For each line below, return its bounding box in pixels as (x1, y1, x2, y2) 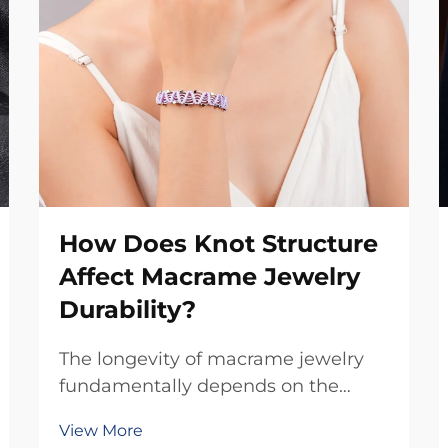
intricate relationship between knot (59, 402, 377, 424)
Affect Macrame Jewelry (59, 262, 360, 291)
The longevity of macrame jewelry (59, 348, 364, 370)
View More (59, 421, 143, 440)
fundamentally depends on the (59, 375, 339, 397)
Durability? (59, 295, 196, 324)
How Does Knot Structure (59, 229, 378, 258)
